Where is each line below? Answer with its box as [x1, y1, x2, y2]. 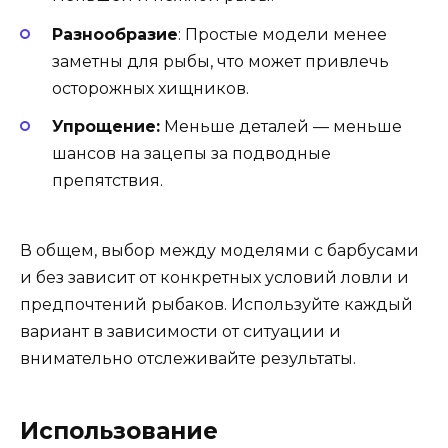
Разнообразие [52, 24, 178, 44]
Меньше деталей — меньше [160, 116, 402, 136]
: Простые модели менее [178, 24, 387, 44]
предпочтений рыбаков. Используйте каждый [20, 295, 413, 314]
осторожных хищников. [52, 78, 249, 98]
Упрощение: [52, 116, 160, 136]
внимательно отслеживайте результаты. [20, 349, 356, 368]
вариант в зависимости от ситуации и [20, 322, 341, 341]
